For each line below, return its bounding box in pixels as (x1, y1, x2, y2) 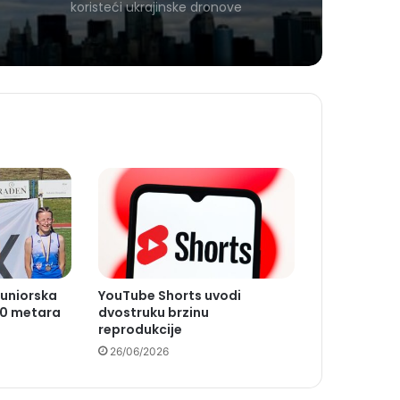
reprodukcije (97, 321, 182, 339)
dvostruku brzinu (97, 304, 209, 322)
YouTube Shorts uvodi (97, 287, 241, 305)
